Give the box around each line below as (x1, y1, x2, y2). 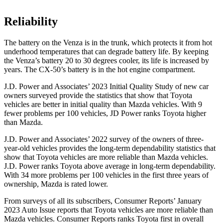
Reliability (4, 15, 58, 28)
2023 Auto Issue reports (4, 206, 81, 215)
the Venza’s (4, 56, 42, 65)
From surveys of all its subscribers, (4, 197, 114, 206)
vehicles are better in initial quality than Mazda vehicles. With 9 (4, 100, 202, 109)
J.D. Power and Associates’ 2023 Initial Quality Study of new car (4, 82, 209, 91)
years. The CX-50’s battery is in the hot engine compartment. (4, 65, 195, 74)
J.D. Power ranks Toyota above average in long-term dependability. (4, 162, 216, 171)
